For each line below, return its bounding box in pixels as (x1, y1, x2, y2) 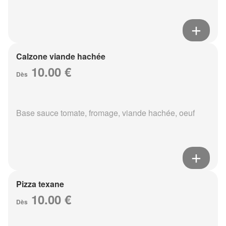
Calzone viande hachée (16, 50, 105, 63)
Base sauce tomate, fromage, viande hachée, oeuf (16, 107, 195, 119)
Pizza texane (16, 178, 64, 190)
